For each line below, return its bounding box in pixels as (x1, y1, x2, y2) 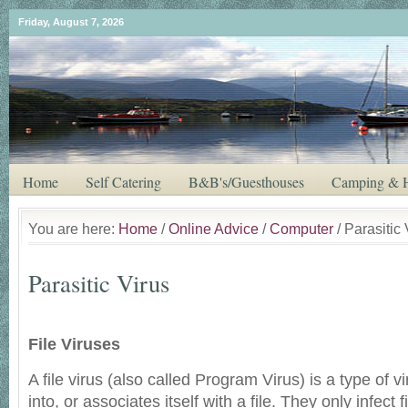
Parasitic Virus (28, 267, 169, 299)
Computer (270, 220, 333, 237)
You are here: (28, 220, 118, 237)
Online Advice (168, 220, 259, 237)
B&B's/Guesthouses (189, 172, 304, 191)
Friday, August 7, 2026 (18, 16, 124, 27)
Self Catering (86, 172, 161, 191)
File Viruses (28, 335, 120, 353)
